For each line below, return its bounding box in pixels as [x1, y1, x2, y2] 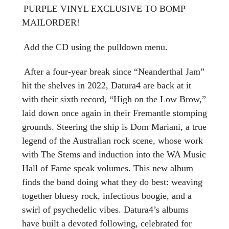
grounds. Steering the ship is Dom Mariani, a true [22, 121, 207, 132]
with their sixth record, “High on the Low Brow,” [22, 94, 206, 104]
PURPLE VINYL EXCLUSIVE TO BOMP [24, 3, 185, 14]
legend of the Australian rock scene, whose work [22, 135, 203, 146]
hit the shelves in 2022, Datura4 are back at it [22, 80, 191, 90]
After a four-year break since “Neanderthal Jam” [24, 66, 204, 77]
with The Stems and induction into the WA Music [22, 149, 206, 159]
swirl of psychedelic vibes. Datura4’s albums [22, 204, 189, 215]
